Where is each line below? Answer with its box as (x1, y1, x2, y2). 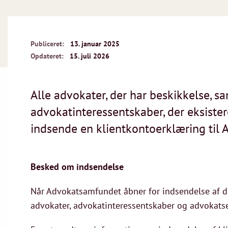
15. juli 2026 (70, 51, 109, 61)
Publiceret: (31, 39, 64, 48)
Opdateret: (31, 51, 64, 61)
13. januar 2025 (70, 39, 120, 48)
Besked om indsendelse (31, 161, 124, 173)
